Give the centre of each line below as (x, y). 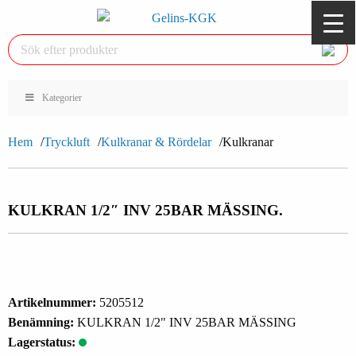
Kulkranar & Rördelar (156, 142)
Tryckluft (67, 142)
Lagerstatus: (43, 342)
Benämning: (43, 323)
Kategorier (62, 98)
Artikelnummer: (54, 303)
